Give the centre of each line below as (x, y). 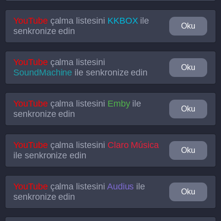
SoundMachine (43, 73)
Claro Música (133, 145)
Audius (120, 186)
